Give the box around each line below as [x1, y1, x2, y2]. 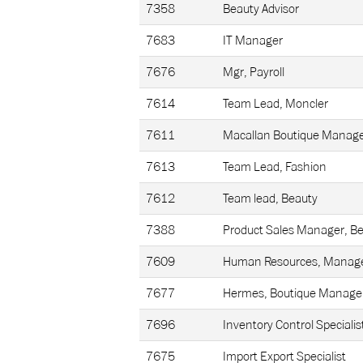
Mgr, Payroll [223, 65, 284, 79]
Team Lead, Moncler [223, 96, 328, 111]
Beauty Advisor [223, 2, 299, 16]
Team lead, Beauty [223, 191, 318, 206]
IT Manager [223, 33, 283, 48]
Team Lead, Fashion [223, 160, 327, 174]
